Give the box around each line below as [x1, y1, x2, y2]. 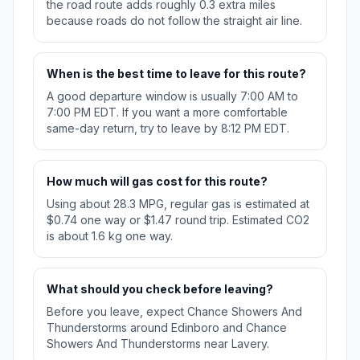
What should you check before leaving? [47, 281, 273, 296]
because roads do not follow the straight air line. [47, 13, 302, 27]
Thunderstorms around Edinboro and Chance [47, 320, 287, 334]
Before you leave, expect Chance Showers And [47, 304, 302, 318]
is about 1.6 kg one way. [47, 228, 173, 243]
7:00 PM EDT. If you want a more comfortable [47, 104, 288, 119]
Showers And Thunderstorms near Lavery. [47, 336, 269, 350]
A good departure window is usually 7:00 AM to [47, 88, 298, 103]
